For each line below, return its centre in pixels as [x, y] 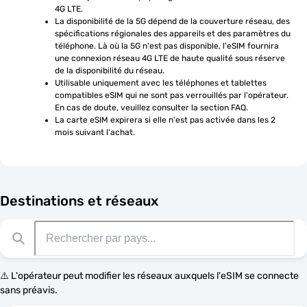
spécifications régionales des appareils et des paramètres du [173, 34]
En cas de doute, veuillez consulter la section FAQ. [151, 108]
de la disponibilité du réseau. [110, 71]
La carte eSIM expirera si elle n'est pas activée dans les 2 [165, 120]
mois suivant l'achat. [95, 132]
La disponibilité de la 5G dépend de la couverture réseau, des [172, 21]
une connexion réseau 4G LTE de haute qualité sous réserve [170, 58]
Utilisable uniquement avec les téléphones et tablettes [161, 83]
